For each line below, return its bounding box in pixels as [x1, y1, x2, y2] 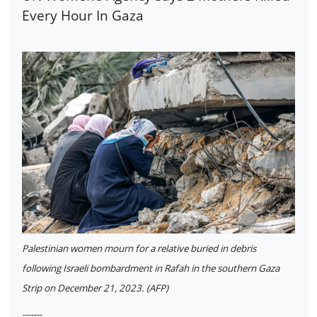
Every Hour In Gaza [22, 5, 144, 25]
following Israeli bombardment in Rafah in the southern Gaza [22, 261, 279, 275]
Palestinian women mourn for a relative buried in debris [22, 241, 256, 255]
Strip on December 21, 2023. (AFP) [22, 281, 168, 294]
